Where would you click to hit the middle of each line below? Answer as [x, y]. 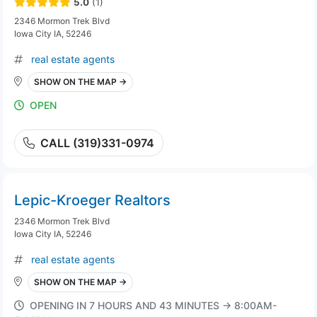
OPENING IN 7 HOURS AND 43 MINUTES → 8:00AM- [153, 305]
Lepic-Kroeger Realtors [92, 200]
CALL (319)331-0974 [97, 143]
